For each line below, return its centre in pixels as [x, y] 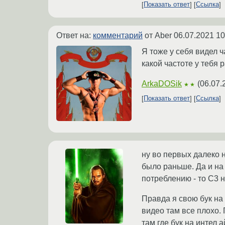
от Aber [158, 35]
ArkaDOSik [162, 83]
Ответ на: [75, 35]
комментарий [118, 35]
